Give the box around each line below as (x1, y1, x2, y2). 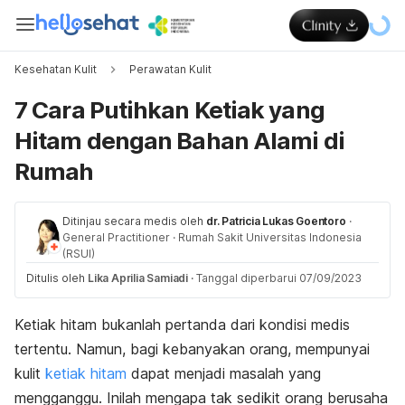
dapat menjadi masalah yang (127, 364, 321, 382)
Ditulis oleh (26, 271, 88, 285)
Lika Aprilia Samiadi (88, 271, 188, 285)
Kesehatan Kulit (14, 62, 97, 76)
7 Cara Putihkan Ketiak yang (14, 96, 325, 124)
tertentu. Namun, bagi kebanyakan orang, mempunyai (14, 340, 370, 358)
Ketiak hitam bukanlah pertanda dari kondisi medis (14, 316, 350, 334)
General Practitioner (62, 231, 170, 244)
